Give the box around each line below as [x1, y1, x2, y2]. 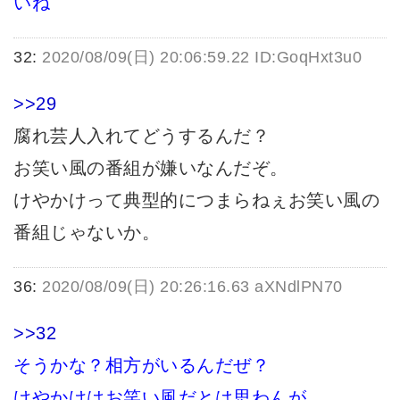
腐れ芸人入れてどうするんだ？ [13, 126, 270, 146]
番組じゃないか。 [13, 222, 160, 243]
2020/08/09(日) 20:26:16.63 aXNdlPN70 [42, 278, 343, 296]
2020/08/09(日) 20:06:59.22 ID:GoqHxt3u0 [42, 48, 362, 67]
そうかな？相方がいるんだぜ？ [13, 355, 270, 376]
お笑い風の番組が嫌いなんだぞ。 [13, 158, 288, 179]
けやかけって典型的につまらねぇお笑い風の [13, 190, 379, 211]
